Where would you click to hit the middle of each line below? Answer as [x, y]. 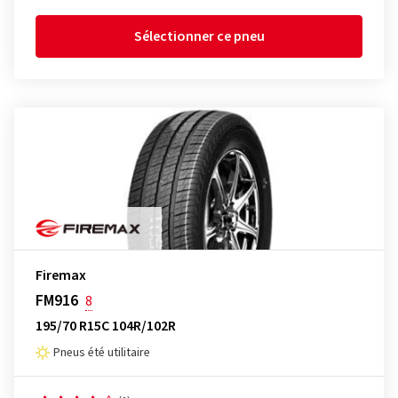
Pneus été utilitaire [102, 353]
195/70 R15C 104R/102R [106, 326]
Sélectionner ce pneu [199, 36]
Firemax [61, 275]
